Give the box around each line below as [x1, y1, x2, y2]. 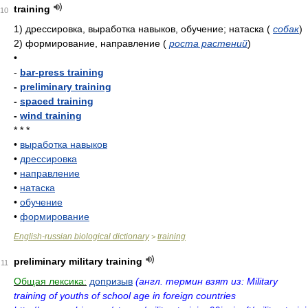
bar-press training [20, 67, 104, 78]
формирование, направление [25, 38, 163, 49]
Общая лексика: [14, 276, 87, 287]
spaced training [20, 96, 93, 107]
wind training [20, 110, 82, 121]
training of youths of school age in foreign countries [14, 290, 236, 301]
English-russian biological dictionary [14, 232, 149, 241]
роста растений [169, 38, 247, 49]
